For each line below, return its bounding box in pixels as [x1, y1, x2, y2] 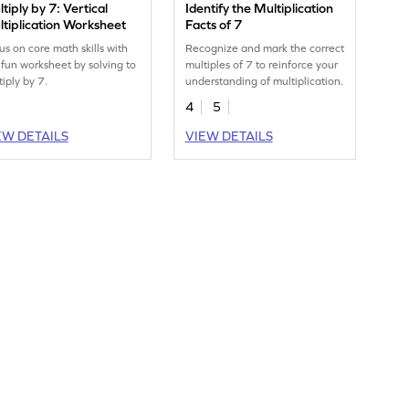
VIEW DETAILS [184, 129, 273, 144]
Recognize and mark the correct [185, 42, 345, 56]
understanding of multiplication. [185, 75, 344, 89]
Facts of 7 [185, 17, 243, 33]
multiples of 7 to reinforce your [185, 58, 339, 72]
